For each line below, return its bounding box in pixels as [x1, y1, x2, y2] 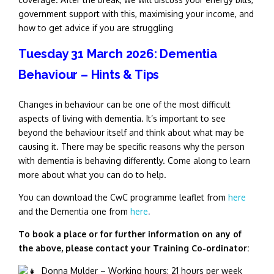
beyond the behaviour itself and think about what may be [18, 127, 244, 138]
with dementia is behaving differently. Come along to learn [18, 155, 250, 166]
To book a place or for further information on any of [18, 229, 242, 239]
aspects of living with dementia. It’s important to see [18, 113, 226, 124]
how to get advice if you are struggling [18, 23, 173, 33]
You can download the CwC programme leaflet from [18, 192, 228, 202]
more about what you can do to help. [18, 169, 166, 180]
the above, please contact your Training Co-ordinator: [18, 243, 249, 253]
